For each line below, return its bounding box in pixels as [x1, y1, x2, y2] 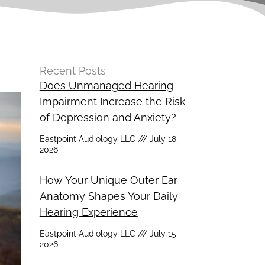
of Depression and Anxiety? [39, 111, 176, 124]
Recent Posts [39, 64, 106, 77]
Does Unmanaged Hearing [39, 79, 173, 92]
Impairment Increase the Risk [39, 95, 186, 108]
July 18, [147, 134, 178, 144]
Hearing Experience [39, 205, 138, 218]
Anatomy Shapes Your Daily [39, 189, 178, 202]
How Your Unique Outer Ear [39, 173, 177, 186]
